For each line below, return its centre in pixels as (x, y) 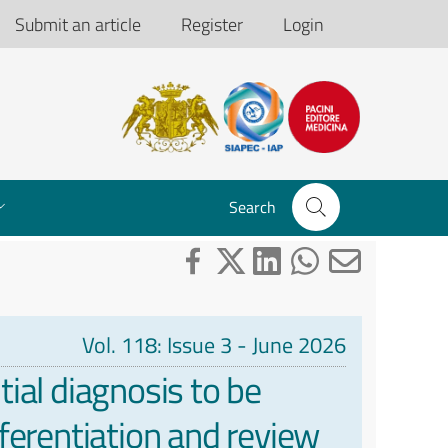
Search (252, 207)
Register (212, 24)
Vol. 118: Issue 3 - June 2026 (214, 345)
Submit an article (78, 24)
